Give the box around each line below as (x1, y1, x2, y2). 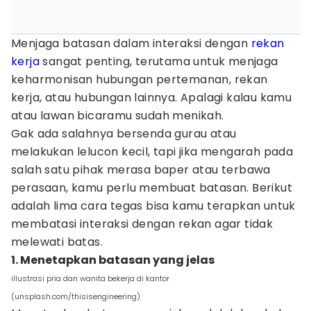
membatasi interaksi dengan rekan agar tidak (11, 216, 274, 232)
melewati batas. (11, 234, 103, 250)
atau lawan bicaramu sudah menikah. (11, 108, 224, 124)
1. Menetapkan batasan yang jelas (11, 252, 215, 268)
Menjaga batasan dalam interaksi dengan (11, 35, 251, 51)
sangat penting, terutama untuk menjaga (40, 53, 278, 69)
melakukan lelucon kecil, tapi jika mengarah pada (11, 144, 294, 160)
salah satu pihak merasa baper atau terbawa (11, 162, 271, 178)
